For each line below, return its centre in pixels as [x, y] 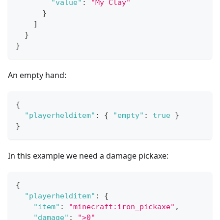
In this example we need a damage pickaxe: [88, 155]
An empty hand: [37, 75]
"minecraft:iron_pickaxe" [122, 206]
